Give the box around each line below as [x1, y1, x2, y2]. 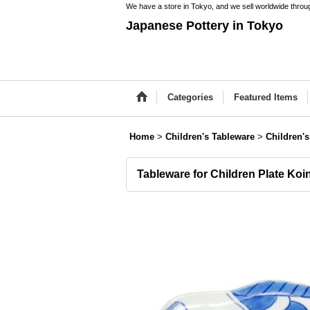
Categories [167, 92, 213, 102]
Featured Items [234, 92, 298, 102]
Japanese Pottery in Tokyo [126, 19, 283, 33]
